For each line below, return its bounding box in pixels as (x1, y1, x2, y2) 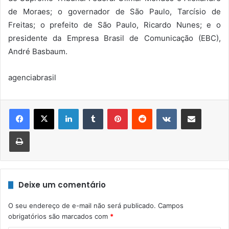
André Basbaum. (8, 47, 67, 57)
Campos (158, 201, 184, 210)
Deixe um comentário (18, 179, 106, 191)
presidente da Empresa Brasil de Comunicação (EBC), (8, 33, 221, 43)
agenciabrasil (8, 73, 56, 83)
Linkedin (78, 104, 105, 113)
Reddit (152, 104, 172, 113)
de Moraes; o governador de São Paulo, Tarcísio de (8, 7, 221, 17)
